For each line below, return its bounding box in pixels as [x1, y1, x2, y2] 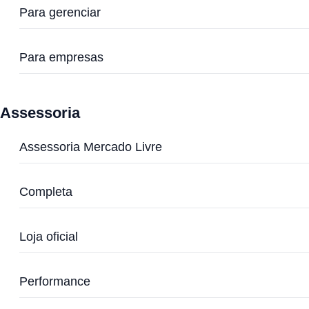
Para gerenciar [19, 6, 101, 19]
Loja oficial [19, 230, 78, 243]
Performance [19, 275, 90, 288]
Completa [19, 185, 72, 199]
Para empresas [19, 50, 103, 64]
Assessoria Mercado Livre [19, 140, 162, 154]
